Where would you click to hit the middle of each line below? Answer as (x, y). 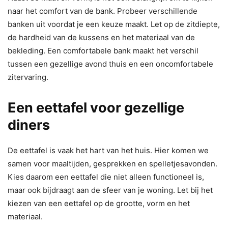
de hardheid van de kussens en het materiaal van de (101, 38)
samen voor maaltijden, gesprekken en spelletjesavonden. (112, 164)
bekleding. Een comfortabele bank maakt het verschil (103, 51)
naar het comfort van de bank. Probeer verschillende (103, 11)
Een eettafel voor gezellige (96, 108)
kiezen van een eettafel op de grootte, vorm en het (99, 204)
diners (29, 125)
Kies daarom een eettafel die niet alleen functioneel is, (106, 177)
